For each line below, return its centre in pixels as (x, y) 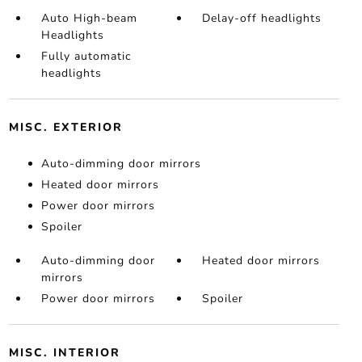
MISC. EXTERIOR (65, 128)
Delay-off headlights (262, 19)
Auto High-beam (89, 19)
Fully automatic (86, 57)
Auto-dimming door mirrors (121, 164)
